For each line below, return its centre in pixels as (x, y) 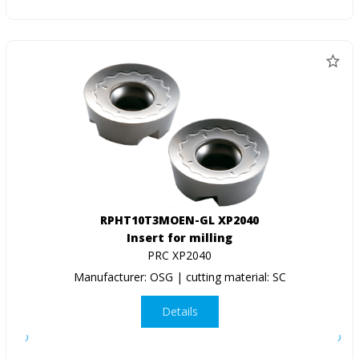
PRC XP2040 (179, 255)
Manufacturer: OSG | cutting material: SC (179, 276)
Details (179, 312)
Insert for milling (179, 237)
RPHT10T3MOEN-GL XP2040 (179, 220)
